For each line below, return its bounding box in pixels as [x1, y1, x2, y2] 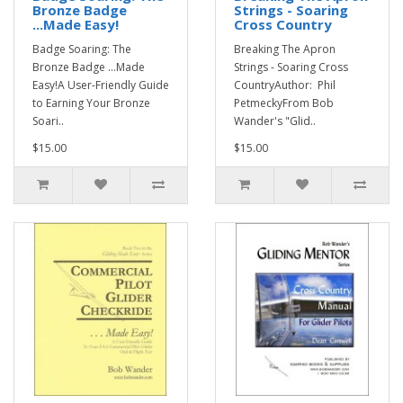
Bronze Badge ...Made [32, 59, 145, 75]
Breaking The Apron [234, 41, 336, 57]
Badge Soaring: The [32, 41, 131, 57]
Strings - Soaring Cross [234, 59, 348, 75]
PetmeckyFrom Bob [234, 95, 334, 111]
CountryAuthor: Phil [234, 77, 336, 93]
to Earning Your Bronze [32, 95, 150, 111]
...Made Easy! [32, 15, 119, 33]
